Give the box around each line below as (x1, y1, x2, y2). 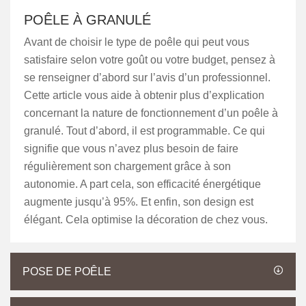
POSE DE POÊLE (23, 266, 111, 277)
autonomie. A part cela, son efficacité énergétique (24, 178, 261, 190)
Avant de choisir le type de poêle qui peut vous (24, 36, 249, 48)
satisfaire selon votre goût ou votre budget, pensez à (24, 54, 275, 66)
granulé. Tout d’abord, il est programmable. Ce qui (24, 125, 265, 137)
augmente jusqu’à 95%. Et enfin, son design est (24, 196, 253, 208)
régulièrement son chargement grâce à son (24, 161, 231, 172)
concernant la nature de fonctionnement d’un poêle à (24, 107, 278, 119)
